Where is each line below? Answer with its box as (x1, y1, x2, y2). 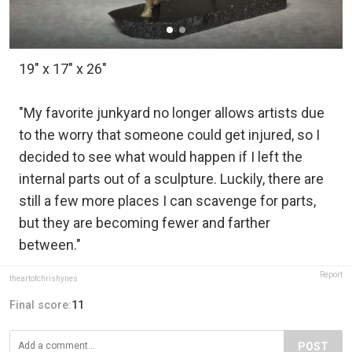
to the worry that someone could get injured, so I (19, 126, 320, 143)
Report (320, 269, 343, 279)
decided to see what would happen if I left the (19, 148, 302, 165)
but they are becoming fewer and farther (19, 214, 270, 231)
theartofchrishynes (9, 273, 78, 283)
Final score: (9, 298, 71, 311)
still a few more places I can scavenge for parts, (19, 192, 316, 209)
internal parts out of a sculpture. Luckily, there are (19, 170, 324, 187)
